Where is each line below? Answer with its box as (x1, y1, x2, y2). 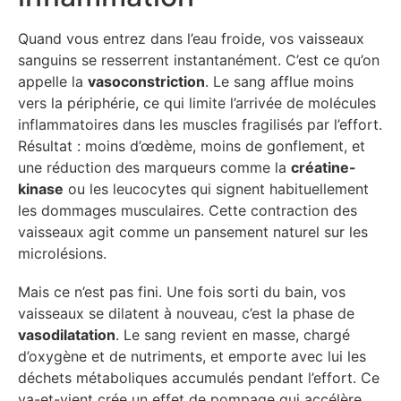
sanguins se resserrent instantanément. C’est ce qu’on (18, 50, 380, 69)
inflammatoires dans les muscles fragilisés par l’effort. (18, 115, 382, 133)
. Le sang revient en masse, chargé (115, 325, 350, 344)
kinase (18, 179, 64, 198)
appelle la (18, 72, 88, 90)
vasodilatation (18, 325, 115, 344)
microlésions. (18, 243, 107, 262)
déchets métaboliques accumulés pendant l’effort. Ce (18, 368, 380, 387)
